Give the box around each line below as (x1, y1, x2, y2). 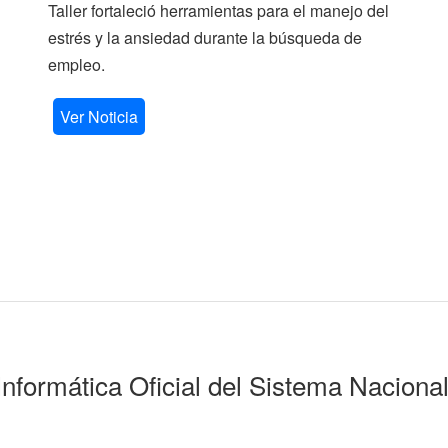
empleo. (48, 53, 105, 76)
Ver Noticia (60, 105, 138, 128)
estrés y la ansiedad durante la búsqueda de (48, 26, 362, 49)
